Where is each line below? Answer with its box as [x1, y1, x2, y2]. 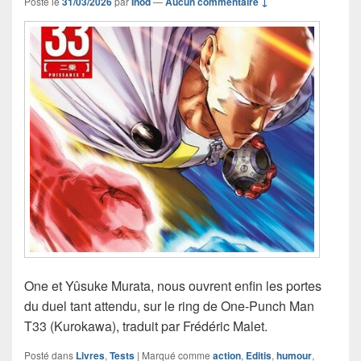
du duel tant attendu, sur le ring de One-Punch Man [24, 297, 314, 316]
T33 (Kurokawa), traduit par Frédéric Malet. [24, 317, 268, 336]
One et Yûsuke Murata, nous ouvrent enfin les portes [24, 276, 322, 296]
